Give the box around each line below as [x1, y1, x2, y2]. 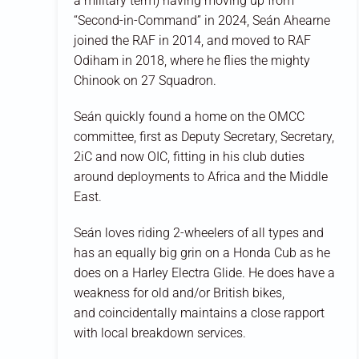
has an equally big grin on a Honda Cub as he [74, 244, 330, 260]
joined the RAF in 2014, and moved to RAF [74, 32, 311, 48]
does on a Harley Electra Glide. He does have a [74, 264, 335, 280]
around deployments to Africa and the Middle [74, 168, 328, 184]
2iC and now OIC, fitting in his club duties [74, 148, 305, 164]
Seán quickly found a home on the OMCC [74, 108, 305, 124]
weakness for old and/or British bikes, [74, 284, 284, 301]
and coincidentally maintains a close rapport [74, 305, 325, 321]
